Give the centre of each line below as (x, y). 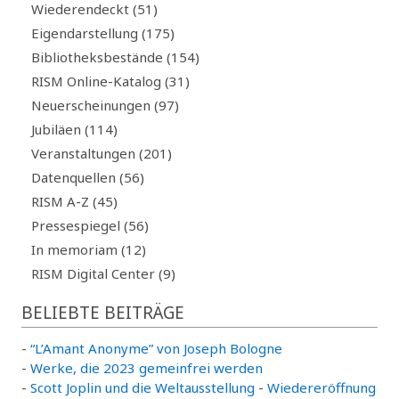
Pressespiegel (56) (90, 226)
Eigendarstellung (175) (103, 33)
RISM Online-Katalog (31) (111, 81)
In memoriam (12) (89, 250)
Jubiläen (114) (75, 130)
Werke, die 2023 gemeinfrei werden (147, 367)
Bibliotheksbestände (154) (116, 57)
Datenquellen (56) (88, 178)
